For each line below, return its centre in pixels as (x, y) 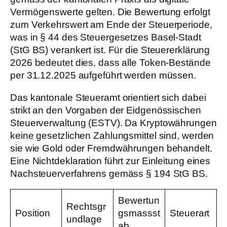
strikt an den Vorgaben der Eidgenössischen (106, 110)
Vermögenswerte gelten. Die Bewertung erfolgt (110, 12)
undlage (84, 219)
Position (33, 213)
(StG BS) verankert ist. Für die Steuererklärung (110, 50)
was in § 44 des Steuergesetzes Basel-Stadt (106, 37)
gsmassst (139, 213)
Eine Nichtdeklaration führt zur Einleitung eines (110, 161)
